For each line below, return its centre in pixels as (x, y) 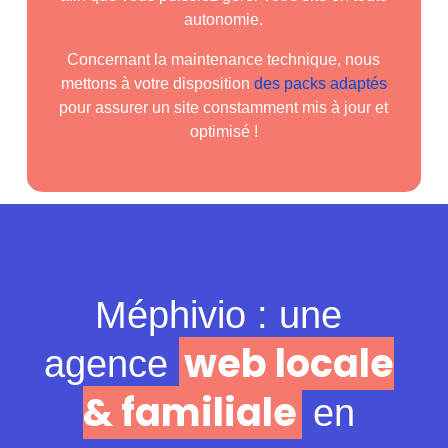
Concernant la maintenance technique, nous (224, 60)
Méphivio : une (218, 315)
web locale (288, 364)
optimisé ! (223, 132)
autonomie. (224, 20)
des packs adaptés (318, 84)
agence (111, 364)
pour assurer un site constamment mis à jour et (224, 108)
